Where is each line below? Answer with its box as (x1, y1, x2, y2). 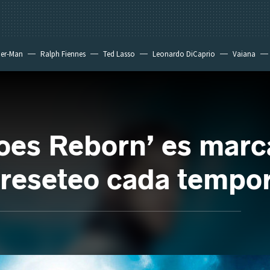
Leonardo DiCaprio (152, 49, 215, 59)
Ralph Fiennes (40, 49, 86, 59)
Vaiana (233, 49, 256, 59)
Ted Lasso (103, 49, 135, 59)
